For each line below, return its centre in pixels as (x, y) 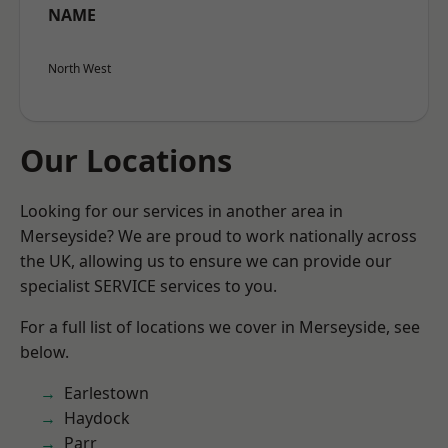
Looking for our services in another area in (181, 211)
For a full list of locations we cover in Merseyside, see (220, 327)
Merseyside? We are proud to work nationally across (218, 236)
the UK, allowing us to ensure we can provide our (206, 261)
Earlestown (106, 393)
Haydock (97, 418)
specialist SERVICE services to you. (148, 286)
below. (44, 352)
